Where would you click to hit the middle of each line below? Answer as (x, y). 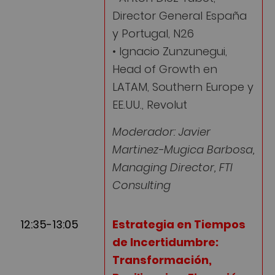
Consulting (141, 185)
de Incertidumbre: (165, 242)
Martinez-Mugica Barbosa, (184, 150)
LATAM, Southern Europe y (183, 87)
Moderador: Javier (161, 132)
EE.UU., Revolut (150, 105)
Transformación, (162, 260)
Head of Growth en (165, 69)
